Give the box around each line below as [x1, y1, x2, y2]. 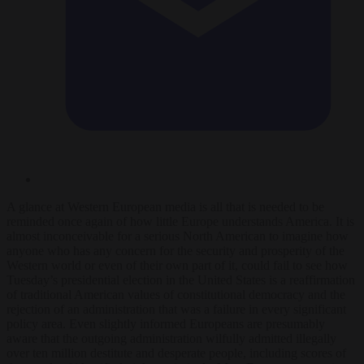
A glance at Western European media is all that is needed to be [6, 199, 324, 214]
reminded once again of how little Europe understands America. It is [6, 214, 354, 228]
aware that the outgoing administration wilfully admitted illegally [6, 331, 336, 345]
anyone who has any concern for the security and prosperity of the [6, 243, 344, 258]
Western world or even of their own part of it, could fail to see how [6, 258, 348, 272]
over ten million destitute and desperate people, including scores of [6, 345, 346, 360]
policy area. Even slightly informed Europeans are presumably [6, 316, 325, 331]
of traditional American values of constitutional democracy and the [6, 287, 345, 301]
